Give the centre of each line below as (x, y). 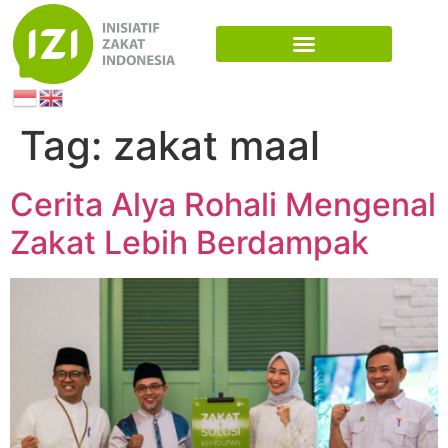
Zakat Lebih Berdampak (189, 243)
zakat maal (216, 146)
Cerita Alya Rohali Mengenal (223, 205)
